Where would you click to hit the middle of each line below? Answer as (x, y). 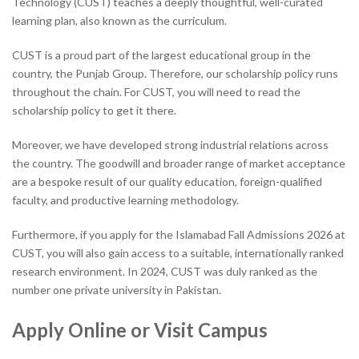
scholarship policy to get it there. (95, 110)
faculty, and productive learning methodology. (127, 200)
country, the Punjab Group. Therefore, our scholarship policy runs (175, 73)
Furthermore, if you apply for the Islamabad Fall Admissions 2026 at (179, 234)
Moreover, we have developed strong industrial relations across (170, 145)
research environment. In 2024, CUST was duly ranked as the (165, 271)
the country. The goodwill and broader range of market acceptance (179, 163)
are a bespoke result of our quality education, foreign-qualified (167, 182)
